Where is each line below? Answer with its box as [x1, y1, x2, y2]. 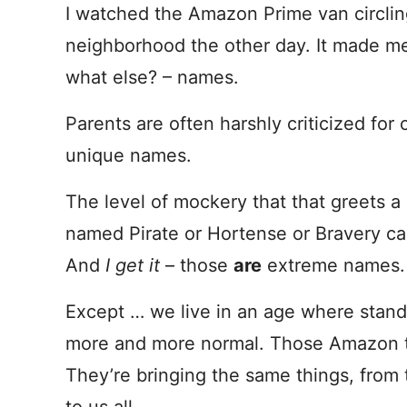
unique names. [65, 144, 192, 166]
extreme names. [262, 254, 405, 276]
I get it [105, 254, 160, 276]
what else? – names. [65, 66, 239, 88]
